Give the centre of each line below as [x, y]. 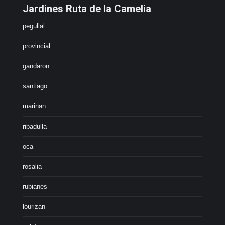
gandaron [36, 66]
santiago [35, 86]
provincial [36, 46]
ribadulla [35, 126]
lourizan [34, 207]
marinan [34, 106]
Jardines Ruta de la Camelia [87, 9]
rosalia [32, 166]
